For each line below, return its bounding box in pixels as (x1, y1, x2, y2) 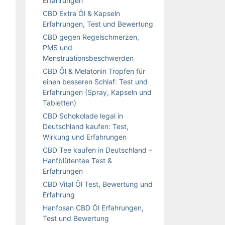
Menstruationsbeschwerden (43, 53, 134, 62)
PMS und (43, 43, 72, 52)
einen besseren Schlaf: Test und (43, 77, 148, 86)
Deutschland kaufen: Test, (43, 122, 129, 131)
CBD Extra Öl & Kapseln (43, 9, 120, 18)
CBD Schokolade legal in (43, 111, 123, 120)
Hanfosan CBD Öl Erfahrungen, (43, 203, 144, 212)
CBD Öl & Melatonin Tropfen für (43, 66, 145, 75)
